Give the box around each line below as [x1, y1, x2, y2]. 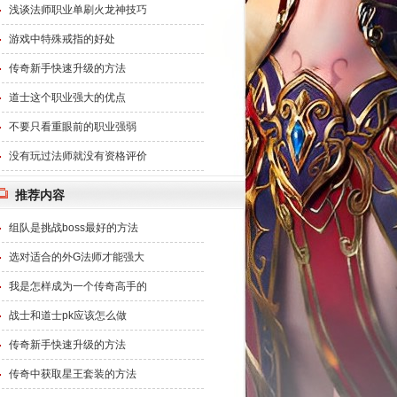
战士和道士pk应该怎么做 [9, 309, 127, 322]
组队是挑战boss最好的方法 [9, 222, 138, 234]
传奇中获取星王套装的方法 [9, 368, 136, 380]
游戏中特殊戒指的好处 [9, 33, 115, 45]
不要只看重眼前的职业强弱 [9, 121, 136, 133]
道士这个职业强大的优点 [9, 91, 126, 104]
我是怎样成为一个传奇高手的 [9, 280, 147, 292]
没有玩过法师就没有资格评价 [9, 150, 147, 162]
